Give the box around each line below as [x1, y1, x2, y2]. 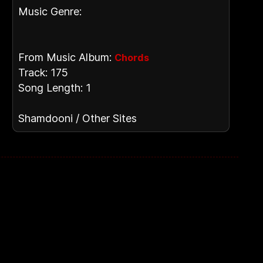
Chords [114, 52, 149, 63]
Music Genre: [18, 5, 82, 18]
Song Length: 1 [18, 82, 91, 94]
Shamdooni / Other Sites [18, 112, 137, 124]
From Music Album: [18, 51, 114, 63]
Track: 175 [18, 66, 68, 79]
